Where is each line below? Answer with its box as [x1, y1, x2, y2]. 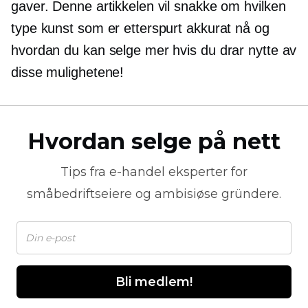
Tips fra [60, 164, 109, 179]
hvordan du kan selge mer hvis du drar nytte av [11, 43, 297, 58]
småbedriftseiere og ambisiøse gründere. [27, 186, 281, 201]
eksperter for [165, 164, 247, 179]
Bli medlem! [115, 274, 192, 289]
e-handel [109, 164, 165, 179]
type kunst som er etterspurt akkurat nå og [11, 21, 269, 36]
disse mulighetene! [11, 65, 124, 80]
